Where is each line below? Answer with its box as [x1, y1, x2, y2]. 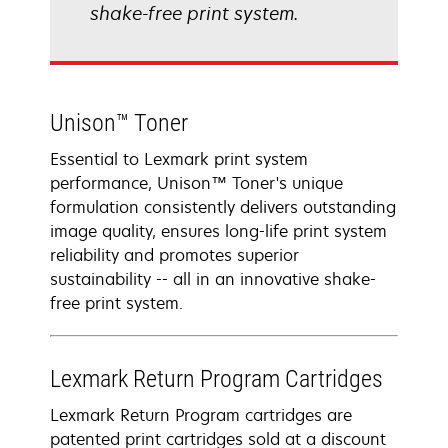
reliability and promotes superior [50, 244, 299, 266]
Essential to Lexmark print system [50, 148, 308, 170]
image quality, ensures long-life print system [50, 220, 387, 242]
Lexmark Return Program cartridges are [50, 404, 352, 426]
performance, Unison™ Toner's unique [50, 172, 343, 194]
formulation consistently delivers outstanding [50, 196, 396, 218]
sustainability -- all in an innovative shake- [50, 268, 376, 290]
